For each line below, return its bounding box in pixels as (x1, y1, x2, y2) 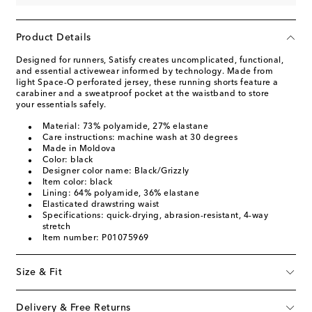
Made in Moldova (42, 144, 116, 153)
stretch (42, 222, 70, 231)
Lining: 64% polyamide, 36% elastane (42, 189, 199, 198)
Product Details (16, 32, 91, 42)
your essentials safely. (16, 100, 107, 109)
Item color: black (42, 178, 112, 187)
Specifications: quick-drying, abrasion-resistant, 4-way (42, 211, 268, 220)
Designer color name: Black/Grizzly (42, 166, 189, 175)
